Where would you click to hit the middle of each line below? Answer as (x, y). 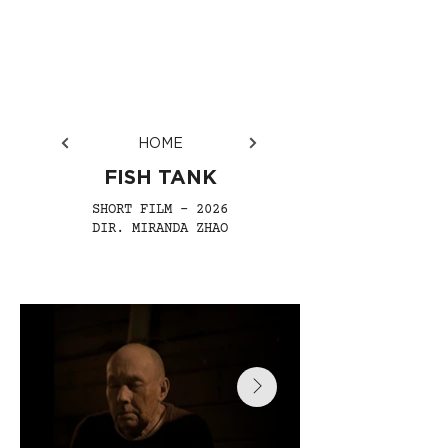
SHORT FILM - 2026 (160, 210)
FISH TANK (160, 177)
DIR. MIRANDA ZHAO (160, 229)
